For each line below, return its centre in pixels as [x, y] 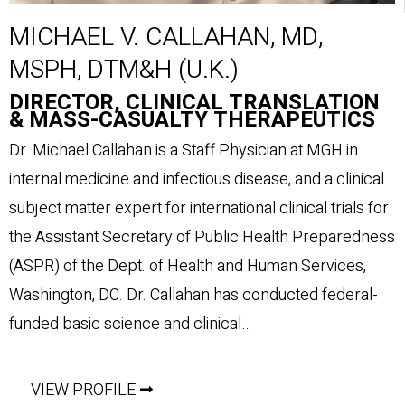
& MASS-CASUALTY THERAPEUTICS [192, 119]
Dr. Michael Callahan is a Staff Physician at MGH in [184, 150]
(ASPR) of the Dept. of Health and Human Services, [188, 266]
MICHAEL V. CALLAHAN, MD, [166, 37]
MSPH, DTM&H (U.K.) [124, 70]
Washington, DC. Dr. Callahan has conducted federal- [193, 295]
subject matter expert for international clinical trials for [199, 208]
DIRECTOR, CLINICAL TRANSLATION [194, 102]
